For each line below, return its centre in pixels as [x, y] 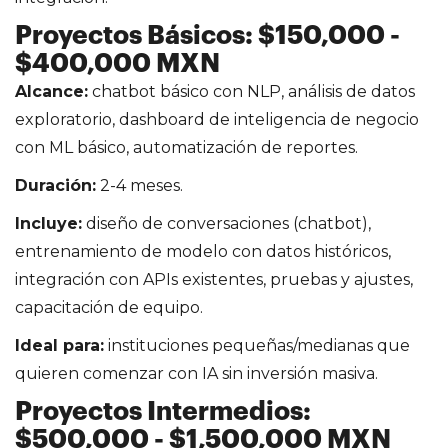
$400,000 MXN [117, 63]
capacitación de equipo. [109, 307]
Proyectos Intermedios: [163, 411]
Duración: [55, 185]
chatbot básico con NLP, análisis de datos [251, 91]
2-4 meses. [139, 185]
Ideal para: [59, 345]
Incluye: [48, 223]
